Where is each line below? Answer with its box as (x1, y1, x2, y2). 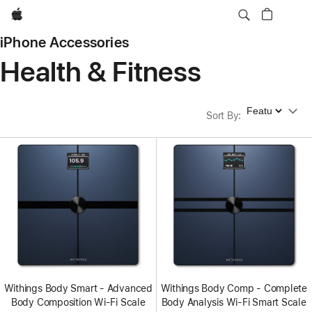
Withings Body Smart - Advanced (3, 283, 153, 295)
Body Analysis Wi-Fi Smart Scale (161, 297, 306, 309)
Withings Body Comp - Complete (160, 283, 307, 295)
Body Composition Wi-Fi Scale (10, 297, 146, 309)
